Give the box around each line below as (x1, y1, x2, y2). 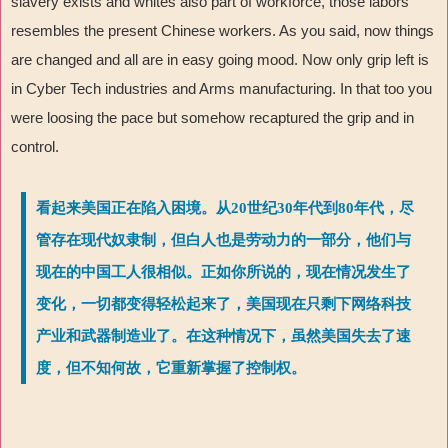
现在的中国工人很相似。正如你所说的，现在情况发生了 (36, 264, 411, 281)
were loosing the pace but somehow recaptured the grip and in (11, 109, 414, 127)
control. (11, 138, 59, 156)
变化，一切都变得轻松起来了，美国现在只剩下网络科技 (36, 296, 411, 313)
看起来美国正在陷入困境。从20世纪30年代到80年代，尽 (36, 200, 414, 217)
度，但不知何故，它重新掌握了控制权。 (36, 360, 306, 377)
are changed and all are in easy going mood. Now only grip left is (11, 51, 429, 69)
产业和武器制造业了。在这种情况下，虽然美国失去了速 (36, 328, 411, 345)
